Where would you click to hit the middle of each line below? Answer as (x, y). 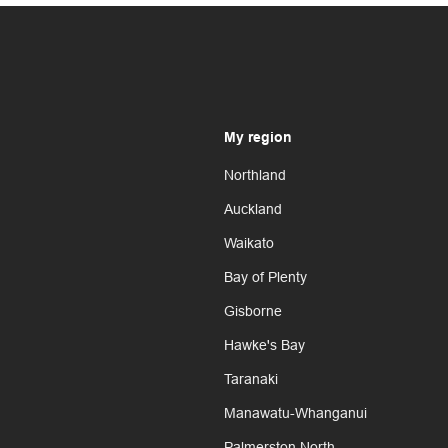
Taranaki (251, 379)
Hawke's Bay (264, 345)
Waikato (249, 243)
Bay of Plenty (265, 277)
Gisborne (253, 311)
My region (258, 139)
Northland (255, 175)
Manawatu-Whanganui (295, 413)
